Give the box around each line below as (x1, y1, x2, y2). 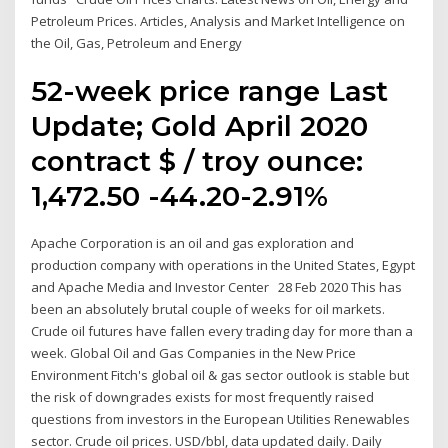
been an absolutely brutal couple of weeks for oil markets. (31, 300, 386, 319)
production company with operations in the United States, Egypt (31, 256, 416, 275)
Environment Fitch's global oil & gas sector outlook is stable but (31, 366, 410, 385)
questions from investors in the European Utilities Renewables (31, 410, 411, 429)
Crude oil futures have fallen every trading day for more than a (31, 322, 414, 341)
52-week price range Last (31, 74, 389, 109)
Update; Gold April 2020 (31, 109, 369, 144)
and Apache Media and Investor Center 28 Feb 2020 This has (31, 278, 403, 297)
